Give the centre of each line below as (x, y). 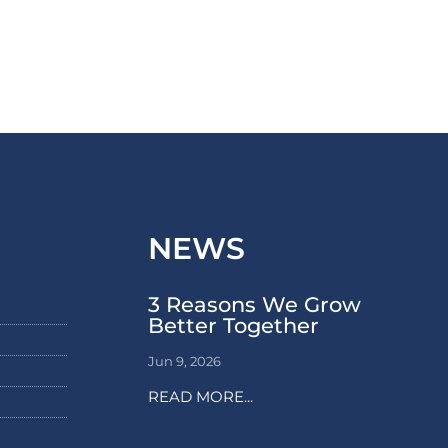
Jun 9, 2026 (184, 360)
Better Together (233, 325)
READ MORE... (200, 396)
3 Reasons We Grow (254, 304)
